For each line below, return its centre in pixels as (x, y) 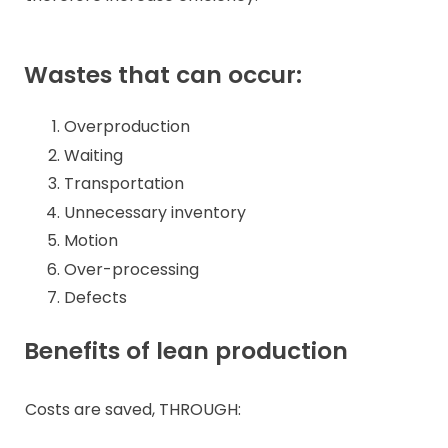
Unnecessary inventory (157, 212)
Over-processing (131, 269)
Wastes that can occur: (163, 75)
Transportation (126, 184)
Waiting (93, 155)
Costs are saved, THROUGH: (133, 409)
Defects (95, 298)
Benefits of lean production (186, 351)
